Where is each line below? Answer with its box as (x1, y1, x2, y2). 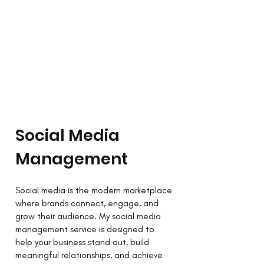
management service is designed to (15, 224, 154, 235)
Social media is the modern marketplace (15, 185, 172, 196)
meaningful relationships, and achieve (15, 250, 163, 260)
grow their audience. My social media (15, 211, 161, 222)
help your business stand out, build (15, 237, 149, 247)
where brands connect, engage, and (15, 198, 159, 209)
